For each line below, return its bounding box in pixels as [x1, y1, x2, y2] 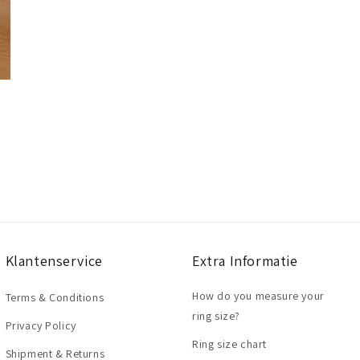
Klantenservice [5, 252, 103, 270]
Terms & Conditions [5, 290, 104, 305]
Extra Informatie [192, 252, 298, 270]
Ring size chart [192, 337, 267, 351]
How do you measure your [192, 288, 325, 303]
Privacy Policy [5, 318, 76, 333]
